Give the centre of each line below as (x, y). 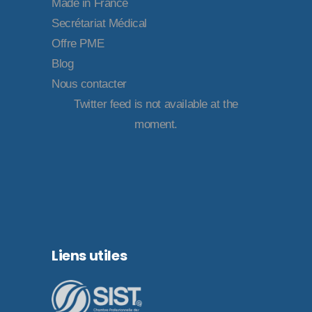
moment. (156, 124)
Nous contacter (89, 84)
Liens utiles (89, 255)
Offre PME (78, 43)
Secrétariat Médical (99, 23)
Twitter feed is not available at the (156, 104)
